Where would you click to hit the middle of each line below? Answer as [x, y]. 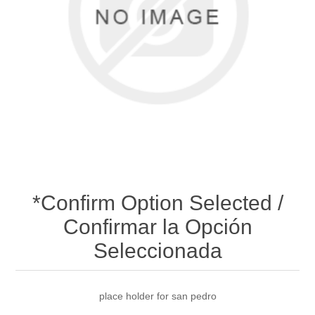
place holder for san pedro [157, 296]
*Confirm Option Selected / [157, 202]
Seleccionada [157, 250]
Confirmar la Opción [157, 226]
